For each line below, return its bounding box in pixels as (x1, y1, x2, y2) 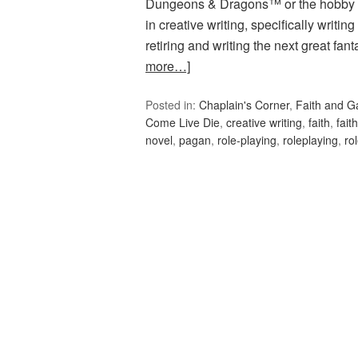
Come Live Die (145, 114, 220, 131)
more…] (145, 57, 190, 76)
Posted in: (145, 97, 199, 113)
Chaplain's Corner (199, 97, 289, 113)
